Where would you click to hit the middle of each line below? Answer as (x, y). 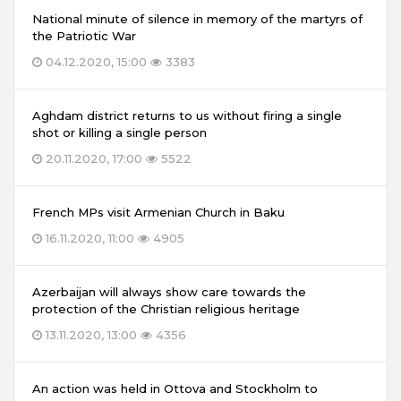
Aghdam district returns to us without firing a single (187, 115)
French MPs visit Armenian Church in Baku (158, 212)
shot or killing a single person (119, 132)
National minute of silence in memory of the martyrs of (197, 18)
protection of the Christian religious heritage (166, 308)
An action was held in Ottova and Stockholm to (175, 388)
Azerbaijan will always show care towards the (169, 291)
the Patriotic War (84, 35)
